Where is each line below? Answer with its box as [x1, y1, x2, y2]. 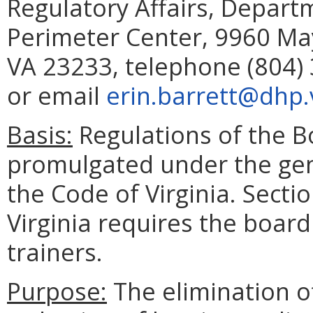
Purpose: [7, 275, 107, 308]
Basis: [7, 118, 73, 152]
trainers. [7, 235, 103, 269]
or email [7, 79, 106, 112]
